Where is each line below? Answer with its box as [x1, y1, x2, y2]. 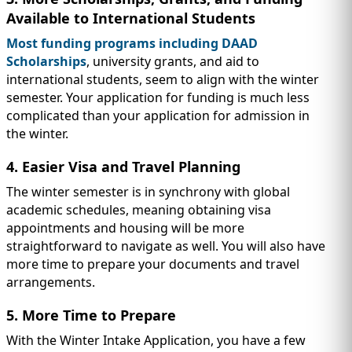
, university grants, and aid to [86, 53, 259, 71]
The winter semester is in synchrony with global [6, 183, 290, 201]
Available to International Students [6, 9, 255, 28]
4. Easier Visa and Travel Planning [6, 157, 240, 177]
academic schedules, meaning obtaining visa [6, 201, 271, 219]
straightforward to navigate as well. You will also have [6, 237, 325, 255]
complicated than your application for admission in [6, 107, 310, 125]
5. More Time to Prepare [6, 306, 176, 325]
